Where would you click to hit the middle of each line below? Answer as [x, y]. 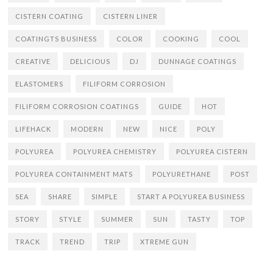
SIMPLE [105, 197]
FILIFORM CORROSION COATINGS [77, 106]
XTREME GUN [165, 242]
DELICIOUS [90, 61]
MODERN [87, 129]
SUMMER [118, 219]
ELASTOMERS [40, 84]
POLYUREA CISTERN [212, 151]
